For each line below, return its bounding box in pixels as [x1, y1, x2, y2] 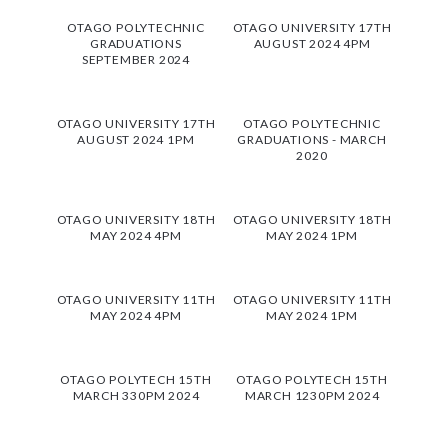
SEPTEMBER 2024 [81, 51, 191, 67]
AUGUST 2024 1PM [77, 131, 195, 147]
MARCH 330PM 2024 [72, 387, 200, 403]
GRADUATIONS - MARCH [237, 131, 387, 147]
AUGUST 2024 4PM [253, 35, 371, 51]
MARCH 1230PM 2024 [244, 387, 380, 403]
